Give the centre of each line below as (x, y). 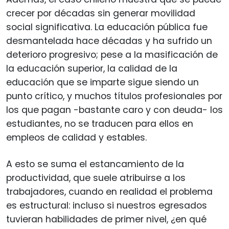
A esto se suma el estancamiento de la (95, 164)
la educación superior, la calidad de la (92, 68)
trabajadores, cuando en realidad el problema (109, 191)
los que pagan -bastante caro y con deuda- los (114, 110)
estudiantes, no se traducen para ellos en (100, 123)
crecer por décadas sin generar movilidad (101, 13)
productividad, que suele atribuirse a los (96, 178)
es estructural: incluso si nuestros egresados (107, 205)
